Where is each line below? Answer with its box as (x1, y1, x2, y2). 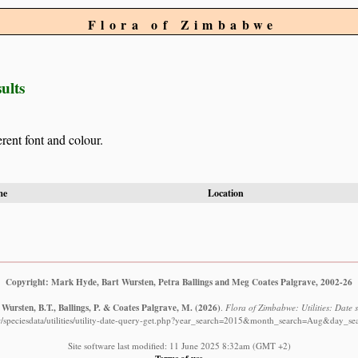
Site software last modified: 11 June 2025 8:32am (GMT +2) (67, 339, 291, 352)
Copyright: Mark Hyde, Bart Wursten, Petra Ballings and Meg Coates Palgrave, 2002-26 (6, 274, 352, 288)
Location (208, 186, 244, 200)
